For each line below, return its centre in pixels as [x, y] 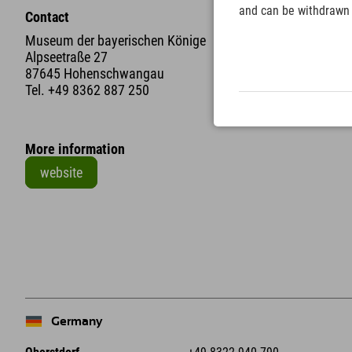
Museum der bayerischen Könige [115, 41]
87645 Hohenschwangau [95, 74]
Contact [47, 17]
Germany [73, 322]
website [61, 173]
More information [75, 149]
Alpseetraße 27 [66, 57]
